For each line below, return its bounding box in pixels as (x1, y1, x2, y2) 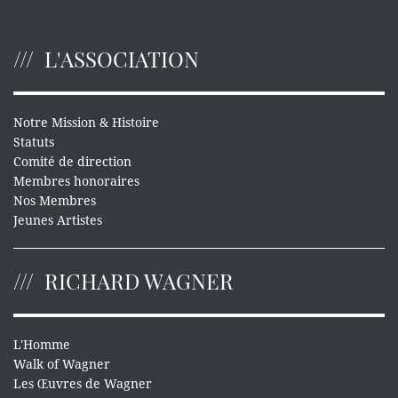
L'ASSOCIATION (44, 44, 199, 74)
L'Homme (13, 338, 70, 353)
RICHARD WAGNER (44, 267, 234, 296)
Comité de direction (13, 155, 131, 170)
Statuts (13, 135, 54, 150)
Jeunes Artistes (13, 213, 102, 228)
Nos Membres (13, 194, 96, 209)
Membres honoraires (13, 174, 139, 189)
